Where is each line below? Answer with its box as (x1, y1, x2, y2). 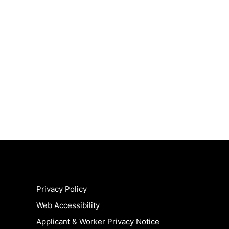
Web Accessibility (36, 200, 100, 210)
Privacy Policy (36, 184, 87, 194)
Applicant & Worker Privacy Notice (36, 217, 159, 226)
